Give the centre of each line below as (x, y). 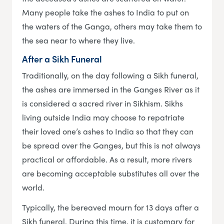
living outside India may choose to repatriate (103, 117)
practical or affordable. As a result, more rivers (107, 159)
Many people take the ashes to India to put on (105, 12)
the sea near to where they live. (78, 40)
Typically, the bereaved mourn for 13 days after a (110, 207)
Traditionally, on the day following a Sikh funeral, (110, 75)
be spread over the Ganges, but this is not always (111, 145)
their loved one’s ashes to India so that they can (108, 131)
